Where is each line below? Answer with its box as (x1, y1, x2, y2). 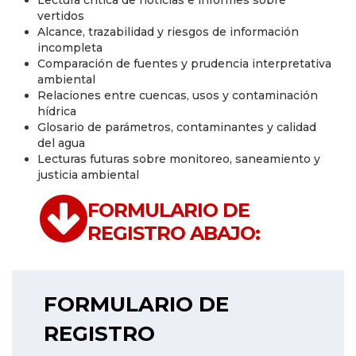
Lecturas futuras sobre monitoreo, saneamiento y (37, 151, 320, 166)
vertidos (37, 8, 84, 23)
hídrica (37, 103, 76, 118)
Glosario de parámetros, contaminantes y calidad (37, 119, 316, 134)
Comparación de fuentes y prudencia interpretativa (37, 56, 331, 71)
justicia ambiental (37, 167, 139, 182)
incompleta (37, 40, 103, 55)
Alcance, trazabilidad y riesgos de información (37, 24, 299, 39)
